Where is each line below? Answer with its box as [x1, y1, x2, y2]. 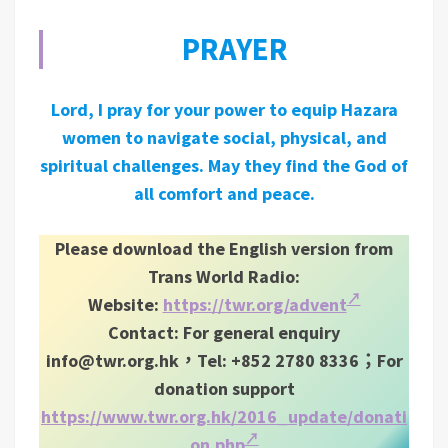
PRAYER [182, 30, 288, 68]
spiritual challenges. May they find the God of [40, 154, 408, 177]
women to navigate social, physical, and [61, 126, 387, 149]
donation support [153, 377, 295, 400]
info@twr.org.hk [45, 349, 179, 372]
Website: [87, 293, 163, 316]
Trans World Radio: [148, 265, 300, 288]
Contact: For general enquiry [108, 321, 340, 344]
